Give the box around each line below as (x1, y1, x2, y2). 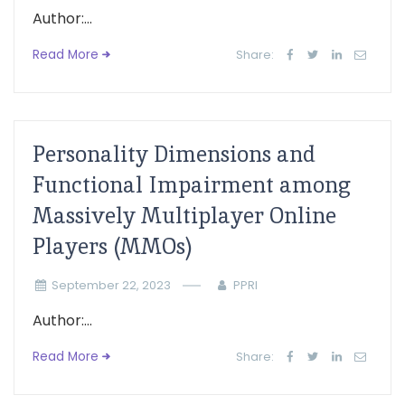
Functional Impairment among (33, 171, 351, 199)
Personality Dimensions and (33, 140, 316, 168)
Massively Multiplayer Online (33, 202, 336, 230)
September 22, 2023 (51, 278, 171, 293)
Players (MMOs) (33, 232, 193, 260)
